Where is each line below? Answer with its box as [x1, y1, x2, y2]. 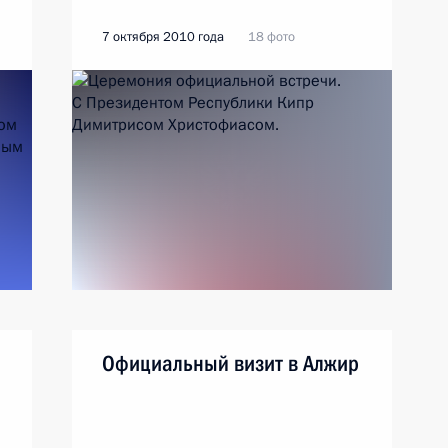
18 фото [248, 28, 295, 46]
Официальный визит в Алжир [102, 351, 359, 376]
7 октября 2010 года [102, 28, 224, 46]
